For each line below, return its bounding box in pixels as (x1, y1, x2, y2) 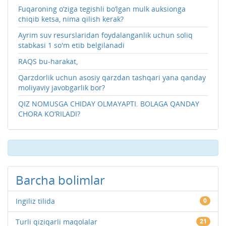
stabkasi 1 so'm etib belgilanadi (18, 40, 125, 50)
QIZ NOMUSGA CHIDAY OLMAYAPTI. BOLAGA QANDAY (18, 98, 199, 108)
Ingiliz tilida (16, 196, 55, 206)
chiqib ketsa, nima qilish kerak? (18, 14, 124, 24)
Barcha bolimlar (16, 171, 105, 188)
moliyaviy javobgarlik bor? (18, 82, 105, 92)
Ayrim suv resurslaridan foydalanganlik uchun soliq (18, 30, 193, 40)
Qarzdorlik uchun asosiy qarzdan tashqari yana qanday (18, 72, 206, 82)
